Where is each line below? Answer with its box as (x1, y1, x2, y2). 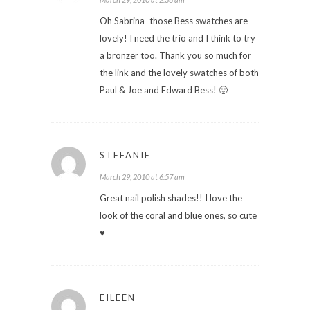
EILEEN (100, 291, 136, 303)
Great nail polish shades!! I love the (100, 192, 242, 203)
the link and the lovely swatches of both (100, 66, 259, 78)
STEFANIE (100, 149, 151, 161)
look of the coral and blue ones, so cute (100, 209, 257, 221)
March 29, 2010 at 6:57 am (100, 172, 185, 181)
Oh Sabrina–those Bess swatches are (100, 15, 248, 26)
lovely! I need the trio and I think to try (100, 32, 255, 44)
